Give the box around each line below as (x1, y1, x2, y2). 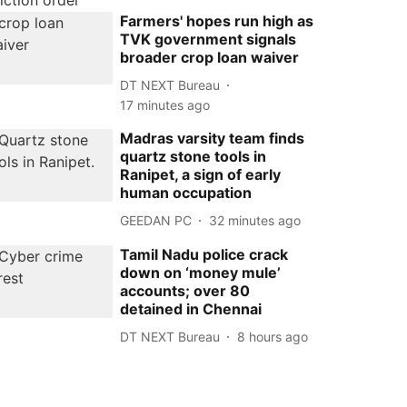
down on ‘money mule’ (120, 263, 282, 282)
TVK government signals (120, 30, 297, 48)
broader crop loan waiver (120, 48, 300, 66)
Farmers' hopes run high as (120, 12, 314, 30)
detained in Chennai (120, 300, 263, 318)
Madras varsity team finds (120, 129, 305, 147)
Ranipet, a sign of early (120, 165, 282, 184)
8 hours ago (237, 328, 309, 344)
